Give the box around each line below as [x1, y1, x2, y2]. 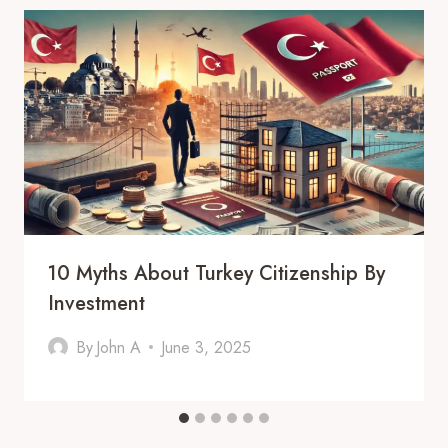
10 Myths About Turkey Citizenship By [48, 258, 385, 288]
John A [96, 335, 142, 359]
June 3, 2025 [161, 335, 252, 359]
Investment [48, 288, 145, 318]
